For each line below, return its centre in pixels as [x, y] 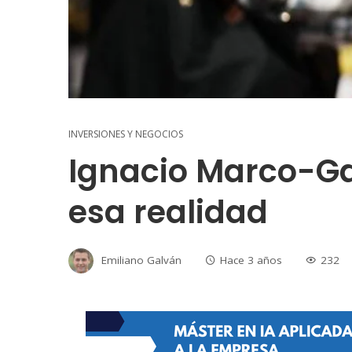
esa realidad [168, 212]
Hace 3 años [251, 260]
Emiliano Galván [141, 260]
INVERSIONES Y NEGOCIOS [126, 134]
